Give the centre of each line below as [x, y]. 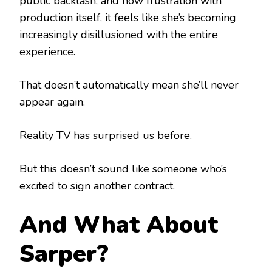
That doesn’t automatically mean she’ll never [129, 85]
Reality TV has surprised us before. [106, 135]
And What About [119, 225]
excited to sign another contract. [97, 185]
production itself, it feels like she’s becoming [128, 17]
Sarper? [64, 254]
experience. [47, 51]
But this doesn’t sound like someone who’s [123, 168]
